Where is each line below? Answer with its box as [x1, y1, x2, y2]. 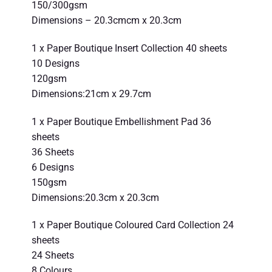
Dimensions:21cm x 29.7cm [31, 87, 151, 100]
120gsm [31, 72, 67, 84]
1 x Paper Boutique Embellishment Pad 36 [31, 115, 211, 127]
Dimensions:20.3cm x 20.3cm [31, 191, 159, 203]
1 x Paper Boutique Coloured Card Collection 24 [31, 219, 234, 231]
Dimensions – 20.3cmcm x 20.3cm [31, 14, 182, 26]
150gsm [31, 176, 67, 188]
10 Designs [31, 57, 80, 69]
